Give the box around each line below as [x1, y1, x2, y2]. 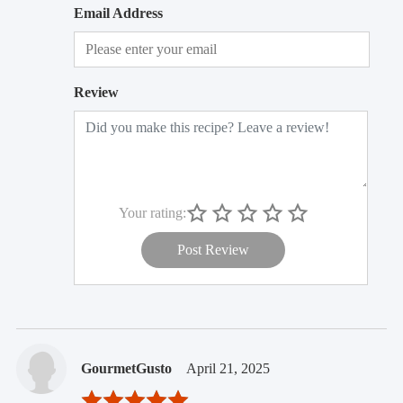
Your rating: [118, 204, 186, 220]
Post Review [177, 242, 250, 258]
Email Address [73, 5, 163, 22]
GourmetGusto [80, 361, 172, 377]
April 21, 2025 [185, 361, 270, 377]
